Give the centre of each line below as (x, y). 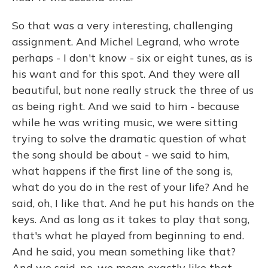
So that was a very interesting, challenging (123, 25)
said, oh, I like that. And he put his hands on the (133, 203)
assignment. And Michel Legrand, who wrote (126, 42)
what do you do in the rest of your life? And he (130, 187)
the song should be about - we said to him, (121, 155)
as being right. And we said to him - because (126, 106)
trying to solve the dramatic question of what (129, 138)
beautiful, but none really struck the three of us (133, 90)
